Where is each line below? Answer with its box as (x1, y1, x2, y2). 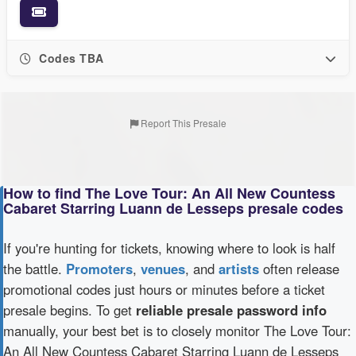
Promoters (66, 259, 133, 278)
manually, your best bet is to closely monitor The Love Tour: (3, 321, 351, 340)
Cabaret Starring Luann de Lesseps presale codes (3, 198, 343, 219)
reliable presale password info (136, 300, 327, 319)
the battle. (3, 259, 66, 278)
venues (141, 259, 185, 278)
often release (259, 259, 339, 278)
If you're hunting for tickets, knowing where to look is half (3, 238, 335, 257)
